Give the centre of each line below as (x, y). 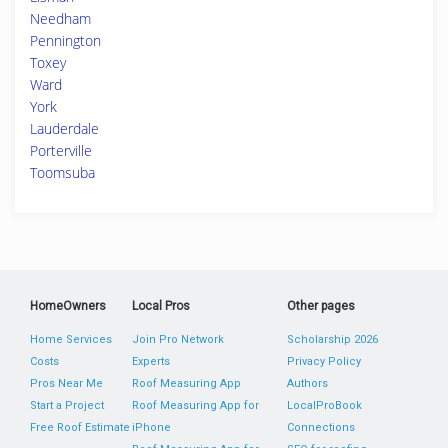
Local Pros (161, 306)
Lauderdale (64, 128)
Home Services (71, 339)
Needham (60, 18)
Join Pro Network (178, 339)
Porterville (61, 150)
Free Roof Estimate (80, 427)
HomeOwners (68, 306)
